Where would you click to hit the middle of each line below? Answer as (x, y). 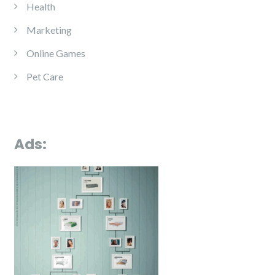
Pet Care (45, 76)
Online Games (56, 53)
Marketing (49, 30)
